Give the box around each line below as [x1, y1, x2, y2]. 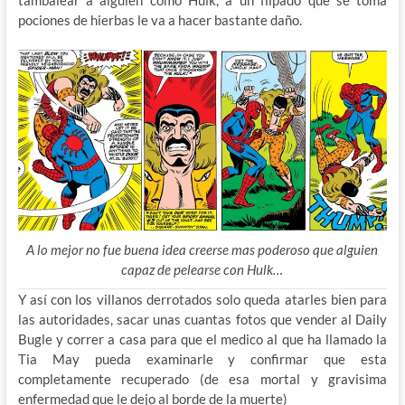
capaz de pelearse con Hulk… [121, 260, 284, 278]
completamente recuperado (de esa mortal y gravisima [17, 370, 388, 387]
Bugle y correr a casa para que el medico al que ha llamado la [17, 330, 388, 347]
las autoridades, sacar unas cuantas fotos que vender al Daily [17, 310, 388, 327]
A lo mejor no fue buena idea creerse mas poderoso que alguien [26, 240, 379, 258]
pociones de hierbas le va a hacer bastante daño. [17, 11, 302, 28]
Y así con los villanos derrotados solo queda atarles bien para [17, 290, 388, 307]
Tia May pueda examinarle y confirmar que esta [17, 350, 388, 367]
